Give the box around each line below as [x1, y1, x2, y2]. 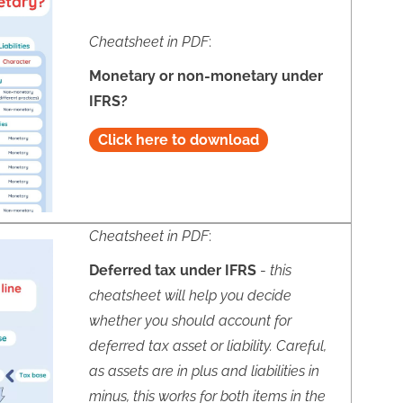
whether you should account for [88, 311, 291, 329]
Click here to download [97, 131, 259, 149]
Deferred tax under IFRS [88, 261, 260, 279]
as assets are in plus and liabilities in [88, 362, 319, 380]
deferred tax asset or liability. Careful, [88, 336, 327, 354]
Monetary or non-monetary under [88, 67, 323, 85]
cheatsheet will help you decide [88, 286, 291, 304]
